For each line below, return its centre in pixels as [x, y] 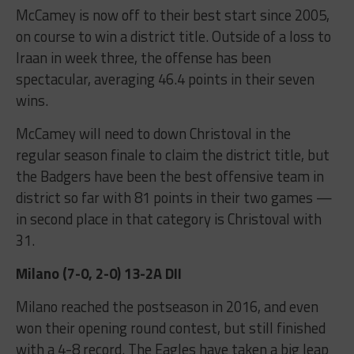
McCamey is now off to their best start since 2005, [172, 15]
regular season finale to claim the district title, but [172, 155]
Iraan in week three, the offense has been [143, 58]
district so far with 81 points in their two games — [174, 198]
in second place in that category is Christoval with [168, 219]
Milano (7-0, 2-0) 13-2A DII [98, 274]
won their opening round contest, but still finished [170, 328]
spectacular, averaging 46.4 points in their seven [165, 79]
